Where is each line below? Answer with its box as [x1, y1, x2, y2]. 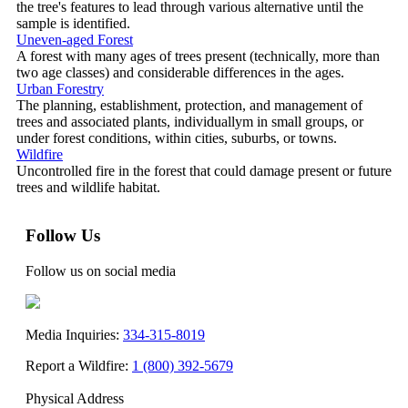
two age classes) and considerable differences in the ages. [16, 64, 344, 80]
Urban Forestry [16, 80, 104, 97]
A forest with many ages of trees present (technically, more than [16, 47, 380, 64]
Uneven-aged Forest [16, 31, 133, 47]
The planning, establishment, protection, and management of [16, 97, 362, 113]
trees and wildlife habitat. [16, 178, 160, 195]
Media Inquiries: [25, 327, 123, 343]
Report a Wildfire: [25, 358, 132, 374]
